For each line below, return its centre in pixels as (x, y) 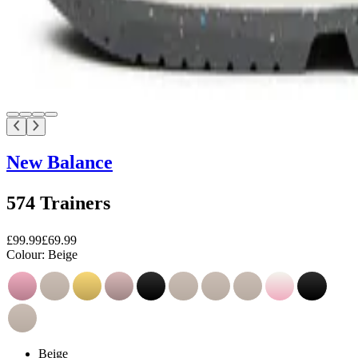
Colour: (26, 254)
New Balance (60, 162)
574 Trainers (58, 203)
